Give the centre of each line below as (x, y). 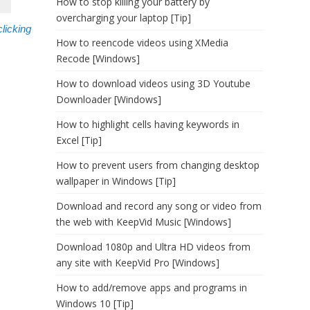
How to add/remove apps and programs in (152, 288)
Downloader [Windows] (109, 99)
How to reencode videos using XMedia (142, 43)
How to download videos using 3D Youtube (153, 83)
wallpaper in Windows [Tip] (116, 181)
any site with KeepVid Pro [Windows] (138, 263)
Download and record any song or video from (159, 206)
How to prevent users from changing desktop (158, 165)
